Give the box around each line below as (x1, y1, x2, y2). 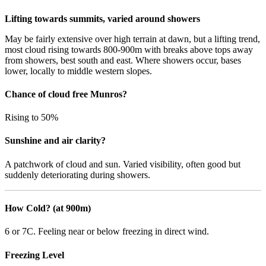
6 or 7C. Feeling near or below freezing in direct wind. (5, 226, 209, 237)
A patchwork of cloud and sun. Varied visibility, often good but (5, 159, 240, 169)
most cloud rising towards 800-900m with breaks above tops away (5, 44, 253, 55)
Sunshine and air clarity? (5, 135, 106, 146)
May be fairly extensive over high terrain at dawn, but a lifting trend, (5, 33, 260, 44)
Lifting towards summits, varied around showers (5, 13, 200, 24)
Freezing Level (5, 249, 64, 260)
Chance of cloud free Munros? (5, 88, 127, 99)
